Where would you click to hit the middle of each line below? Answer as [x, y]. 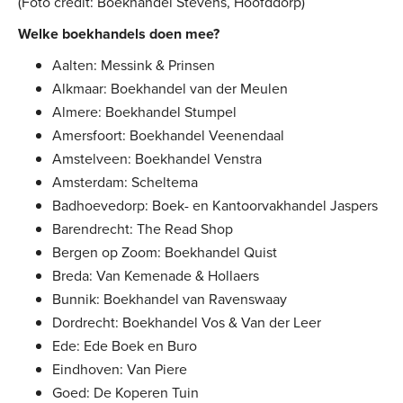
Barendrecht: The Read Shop [143, 229]
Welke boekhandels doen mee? [119, 34]
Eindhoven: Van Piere [120, 369]
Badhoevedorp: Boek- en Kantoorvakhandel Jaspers [215, 206]
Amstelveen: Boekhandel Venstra [157, 159]
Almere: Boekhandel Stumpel [144, 112]
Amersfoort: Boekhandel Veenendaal [168, 135]
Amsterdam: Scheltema [125, 182]
